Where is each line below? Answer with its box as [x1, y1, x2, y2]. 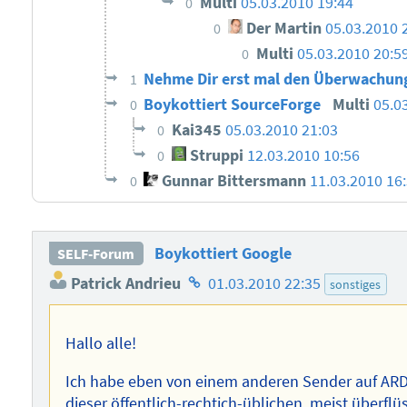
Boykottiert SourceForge [144, 94, 325, 115]
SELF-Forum [57, 244, 135, 263]
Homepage [183, 268, 259, 289]
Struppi [186, 145, 244, 166]
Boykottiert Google [154, 243, 292, 264]
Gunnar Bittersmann [158, 171, 307, 192]
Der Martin [242, 18, 322, 39]
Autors [183, 319, 229, 340]
